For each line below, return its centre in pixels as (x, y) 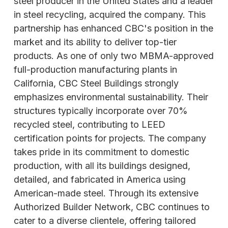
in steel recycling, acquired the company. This (110, 14)
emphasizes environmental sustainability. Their (111, 97)
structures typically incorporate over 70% (101, 110)
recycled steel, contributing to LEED (90, 124)
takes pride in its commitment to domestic (102, 152)
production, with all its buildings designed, (102, 165)
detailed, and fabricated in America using (100, 179)
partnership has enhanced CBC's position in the (113, 28)
